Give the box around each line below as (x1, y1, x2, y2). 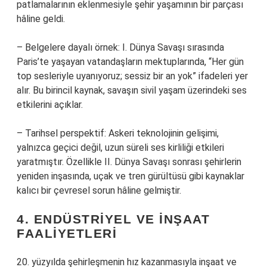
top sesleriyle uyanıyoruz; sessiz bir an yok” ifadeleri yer (17, 70, 248, 82)
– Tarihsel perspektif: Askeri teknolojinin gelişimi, (17, 128, 219, 139)
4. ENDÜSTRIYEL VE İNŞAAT (17, 212, 210, 226)
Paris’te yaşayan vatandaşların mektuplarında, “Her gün (17, 56, 244, 67)
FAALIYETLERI (17, 226, 117, 240)
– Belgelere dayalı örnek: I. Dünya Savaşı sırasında (17, 42, 224, 53)
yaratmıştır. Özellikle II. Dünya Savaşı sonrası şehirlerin (17, 156, 241, 167)
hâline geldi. (17, 13, 65, 24)
